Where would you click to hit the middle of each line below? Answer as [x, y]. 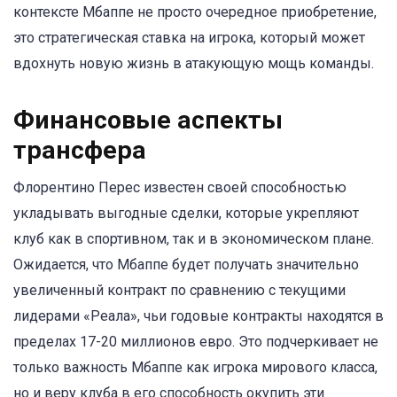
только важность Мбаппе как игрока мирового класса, [195, 367]
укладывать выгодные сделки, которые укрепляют [186, 213]
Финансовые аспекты [148, 120]
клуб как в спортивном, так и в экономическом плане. [194, 238]
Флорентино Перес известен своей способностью [180, 187]
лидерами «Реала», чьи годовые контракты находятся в [198, 315]
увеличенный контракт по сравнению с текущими [179, 290]
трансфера [80, 150]
